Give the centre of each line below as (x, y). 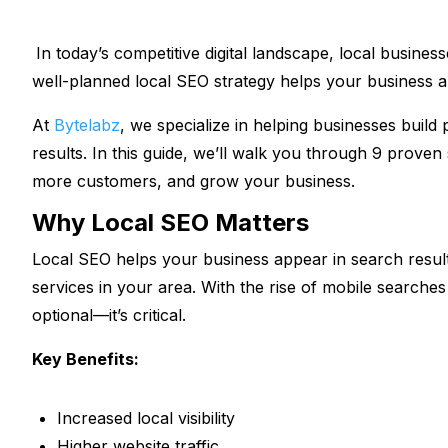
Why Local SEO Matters (170, 223)
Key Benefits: (85, 359)
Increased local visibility (146, 418)
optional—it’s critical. (109, 315)
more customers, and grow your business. (193, 181)
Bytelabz (87, 125)
